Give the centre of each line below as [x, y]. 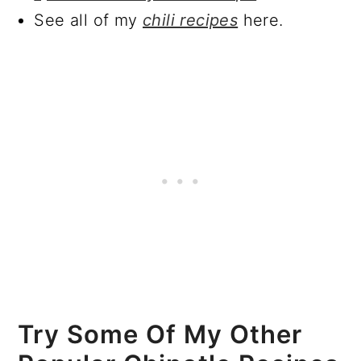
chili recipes [191, 20]
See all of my [88, 20]
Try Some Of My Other [160, 334]
